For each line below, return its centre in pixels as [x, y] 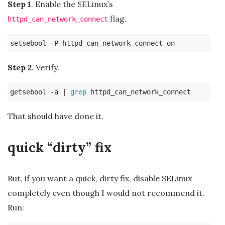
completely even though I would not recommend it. [106, 193]
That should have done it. [55, 116]
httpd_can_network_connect [58, 19]
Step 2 [20, 67]
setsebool [30, 43]
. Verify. [45, 67]
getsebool [30, 92]
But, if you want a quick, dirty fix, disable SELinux [100, 178]
